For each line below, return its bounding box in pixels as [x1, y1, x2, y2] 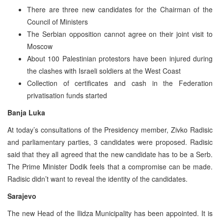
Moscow [27, 41, 53, 51]
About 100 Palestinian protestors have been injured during [27, 53, 213, 63]
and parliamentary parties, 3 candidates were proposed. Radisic [7, 137, 213, 147]
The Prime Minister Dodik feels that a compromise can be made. [7, 161, 213, 171]
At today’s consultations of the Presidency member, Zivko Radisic [7, 124, 213, 135]
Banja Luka [7, 107, 45, 117]
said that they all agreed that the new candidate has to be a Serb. [7, 149, 213, 159]
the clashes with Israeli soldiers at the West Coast [27, 65, 181, 76]
